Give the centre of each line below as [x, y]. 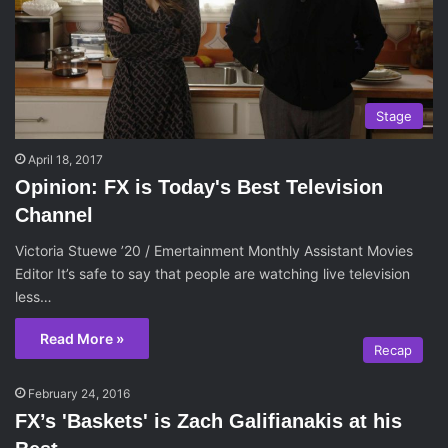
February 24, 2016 [79, 394]
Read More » [82, 339]
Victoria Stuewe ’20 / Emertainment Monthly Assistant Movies [214, 251]
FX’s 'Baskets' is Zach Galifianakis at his [208, 421]
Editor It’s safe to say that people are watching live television [212, 274]
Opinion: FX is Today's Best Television [199, 187]
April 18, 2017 [65, 160]
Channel [54, 215]
